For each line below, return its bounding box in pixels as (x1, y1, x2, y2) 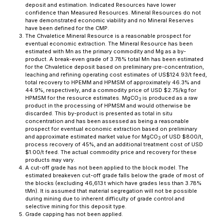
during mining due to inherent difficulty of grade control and (25, 195, 185, 202)
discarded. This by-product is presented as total (25, 110, 156, 117)
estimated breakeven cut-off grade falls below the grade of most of (25, 172, 204, 179)
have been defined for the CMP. (25, 25, 109, 31)
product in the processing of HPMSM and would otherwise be (25, 102, 191, 109)
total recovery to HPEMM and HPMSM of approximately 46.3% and (25, 79, 201, 86)
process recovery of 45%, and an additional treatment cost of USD (25, 141, 203, 148)
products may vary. (25, 156, 75, 163)
